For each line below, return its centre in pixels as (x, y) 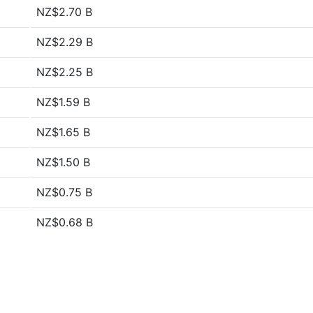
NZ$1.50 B (63, 162)
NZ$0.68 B (65, 222)
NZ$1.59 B (63, 102)
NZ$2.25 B (65, 72)
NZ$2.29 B (65, 42)
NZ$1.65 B (63, 132)
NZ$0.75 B (64, 192)
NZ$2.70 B (64, 12)
